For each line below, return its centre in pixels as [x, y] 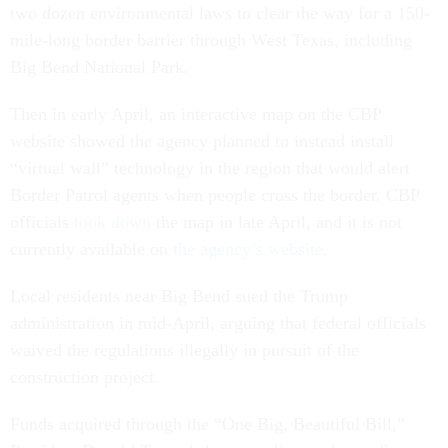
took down [112, 222]
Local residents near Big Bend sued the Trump [179, 296]
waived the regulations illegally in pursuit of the [184, 350]
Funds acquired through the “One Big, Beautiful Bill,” [207, 424]
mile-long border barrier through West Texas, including [211, 40]
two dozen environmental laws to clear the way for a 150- [220, 13]
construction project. [84, 377]
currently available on [91, 249]
